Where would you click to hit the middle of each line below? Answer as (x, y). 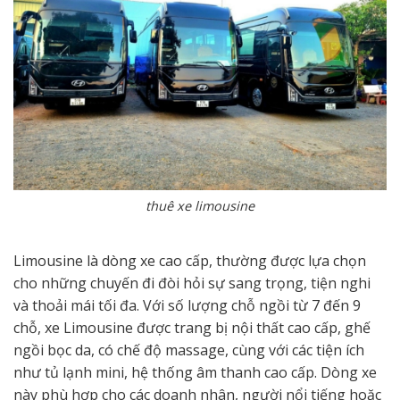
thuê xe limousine (200, 205)
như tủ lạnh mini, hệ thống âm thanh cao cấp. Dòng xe (195, 372)
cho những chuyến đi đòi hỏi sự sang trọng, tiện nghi (192, 283)
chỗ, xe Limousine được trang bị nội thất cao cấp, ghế (192, 327)
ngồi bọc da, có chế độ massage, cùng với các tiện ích (189, 350)
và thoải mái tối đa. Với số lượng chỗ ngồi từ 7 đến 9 (187, 305)
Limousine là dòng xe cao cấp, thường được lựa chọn (190, 260)
